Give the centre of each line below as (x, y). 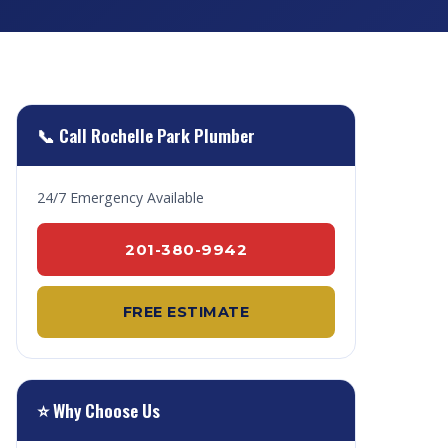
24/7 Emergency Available (120, 197)
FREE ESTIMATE (186, 312)
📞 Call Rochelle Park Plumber (146, 135)
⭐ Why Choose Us (98, 410)
